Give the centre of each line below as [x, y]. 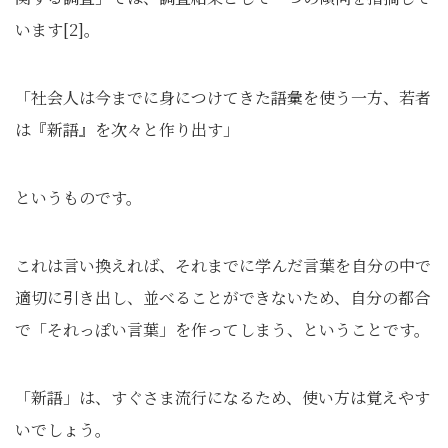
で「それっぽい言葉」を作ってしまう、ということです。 [222, 330]
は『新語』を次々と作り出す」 [127, 130]
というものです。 [78, 198]
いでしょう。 [63, 430]
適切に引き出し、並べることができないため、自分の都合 [222, 298]
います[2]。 [57, 30]
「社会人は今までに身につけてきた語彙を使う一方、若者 [223, 98]
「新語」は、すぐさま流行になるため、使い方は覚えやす [222, 398]
